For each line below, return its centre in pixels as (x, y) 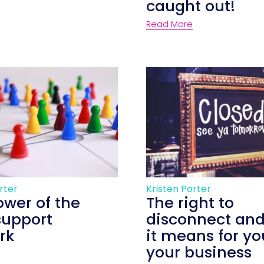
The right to (190, 203)
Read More (169, 24)
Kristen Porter (179, 189)
